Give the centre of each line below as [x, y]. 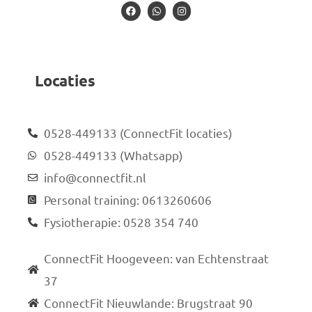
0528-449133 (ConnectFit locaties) [138, 132]
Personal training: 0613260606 [127, 199]
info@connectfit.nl [95, 177]
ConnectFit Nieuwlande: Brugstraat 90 [148, 302]
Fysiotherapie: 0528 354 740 [121, 221]
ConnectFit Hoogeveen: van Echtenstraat [156, 258]
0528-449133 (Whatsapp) [113, 155]
